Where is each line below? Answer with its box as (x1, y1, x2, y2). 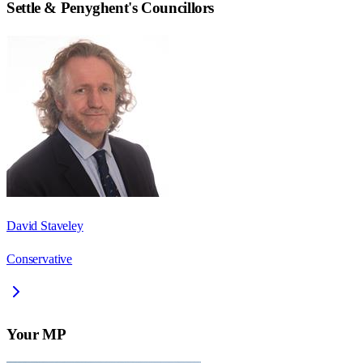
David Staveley (6, 219, 83, 233)
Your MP (6, 325, 66, 343)
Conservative (6, 252, 73, 267)
